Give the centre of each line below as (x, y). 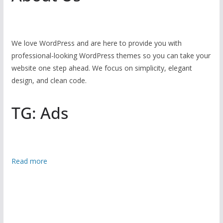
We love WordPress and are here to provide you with (96, 43)
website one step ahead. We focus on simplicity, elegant (102, 68)
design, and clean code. (49, 80)
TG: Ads (40, 112)
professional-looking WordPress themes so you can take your (111, 55)
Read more (29, 161)
